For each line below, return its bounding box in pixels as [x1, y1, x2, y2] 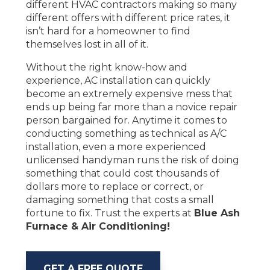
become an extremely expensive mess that [25, 88, 233, 100]
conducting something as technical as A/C [25, 128, 227, 140]
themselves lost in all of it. [25, 39, 148, 51]
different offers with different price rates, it [25, 12, 230, 24]
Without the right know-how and [25, 61, 187, 74]
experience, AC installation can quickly [25, 75, 210, 87]
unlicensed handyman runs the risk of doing [25, 154, 239, 166]
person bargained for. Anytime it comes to [25, 115, 227, 127]
